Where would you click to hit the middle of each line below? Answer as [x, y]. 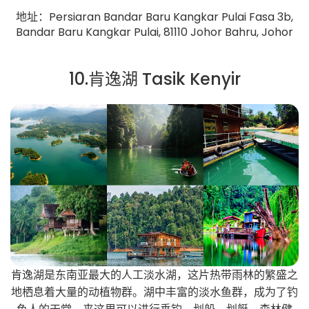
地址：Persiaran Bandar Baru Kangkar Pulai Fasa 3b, [154, 17]
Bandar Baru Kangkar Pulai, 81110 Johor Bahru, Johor [154, 32]
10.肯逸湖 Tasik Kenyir [154, 79]
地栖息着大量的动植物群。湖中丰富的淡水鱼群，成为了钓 [154, 292]
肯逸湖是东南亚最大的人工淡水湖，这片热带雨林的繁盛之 [154, 275]
